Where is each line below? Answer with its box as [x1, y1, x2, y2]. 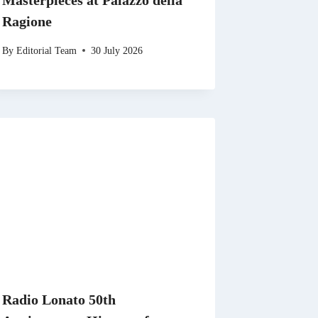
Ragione [2, 13, 53, 30]
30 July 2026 [90, 44, 143, 56]
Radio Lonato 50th [2, 292, 116, 308]
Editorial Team [16, 44, 77, 56]
